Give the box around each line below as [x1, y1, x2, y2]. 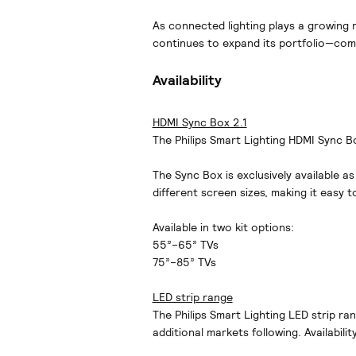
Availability [152, 71, 222, 89]
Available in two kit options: [152, 220, 297, 234]
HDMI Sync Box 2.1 [152, 115, 247, 130]
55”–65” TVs [152, 238, 222, 252]
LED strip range [152, 290, 233, 304]
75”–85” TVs [152, 255, 216, 269]
